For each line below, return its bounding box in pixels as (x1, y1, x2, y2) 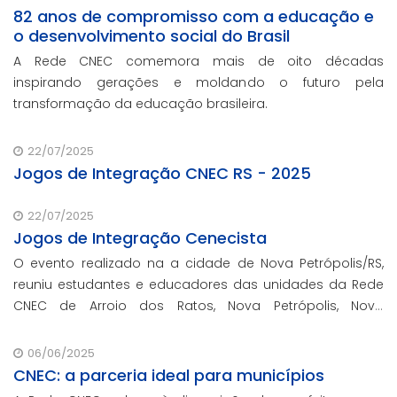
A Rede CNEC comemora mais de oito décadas (13, 52, 384, 71)
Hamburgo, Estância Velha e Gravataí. (13, 318, 256, 337)
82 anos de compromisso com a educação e (13, 5, 374, 28)
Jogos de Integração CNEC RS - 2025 (13, 162, 311, 185)
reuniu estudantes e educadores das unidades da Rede (13, 276, 384, 294)
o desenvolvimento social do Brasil (13, 25, 290, 48)
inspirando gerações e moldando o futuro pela (13, 74, 384, 92)
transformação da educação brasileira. (13, 95, 268, 113)
